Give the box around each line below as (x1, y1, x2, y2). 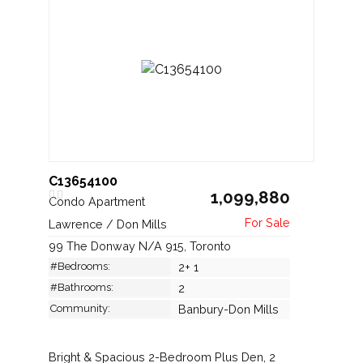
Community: (50, 301, 110, 314)
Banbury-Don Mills (178, 301, 279, 316)
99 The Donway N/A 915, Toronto (49, 238, 231, 253)
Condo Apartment (49, 194, 148, 208)
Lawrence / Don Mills (49, 216, 170, 231)
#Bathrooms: (50, 280, 113, 293)
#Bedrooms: (50, 259, 110, 272)
